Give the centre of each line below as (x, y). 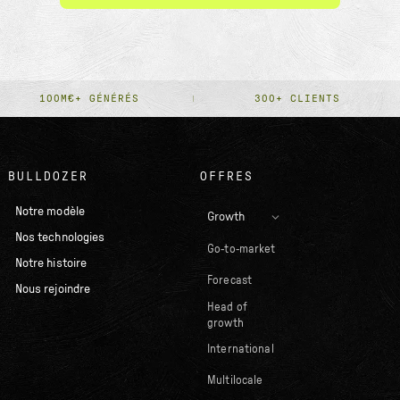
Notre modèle (50, 211)
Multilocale (235, 381)
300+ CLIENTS (298, 99)
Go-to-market (241, 250)
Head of (227, 307)
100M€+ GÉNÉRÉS (90, 99)
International (240, 350)
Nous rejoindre (52, 289)
